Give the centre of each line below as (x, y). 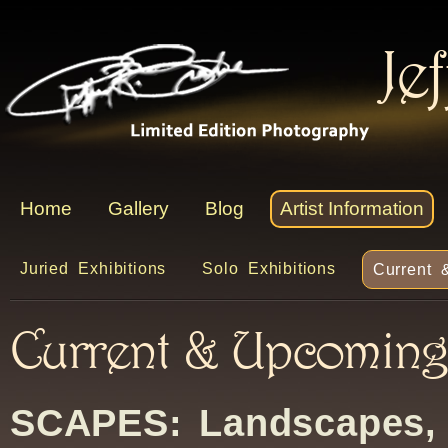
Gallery (138, 208)
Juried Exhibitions (93, 268)
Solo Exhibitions (269, 268)
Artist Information (352, 208)
